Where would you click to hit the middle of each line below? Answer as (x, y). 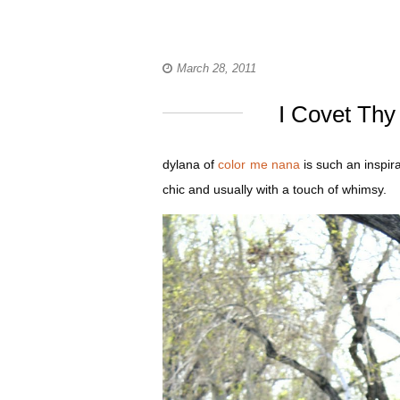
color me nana (259, 164)
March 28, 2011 (217, 68)
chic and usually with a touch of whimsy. (275, 189)
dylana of (191, 164)
